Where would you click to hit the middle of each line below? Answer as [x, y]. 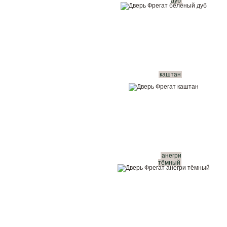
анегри [171, 156]
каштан [170, 74]
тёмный [169, 163]
